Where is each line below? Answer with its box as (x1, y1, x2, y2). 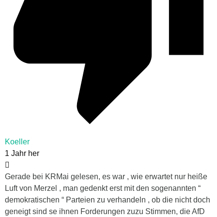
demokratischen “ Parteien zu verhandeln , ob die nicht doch (5, 196, 210, 204)
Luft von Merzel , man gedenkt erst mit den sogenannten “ (5, 184, 201, 193)
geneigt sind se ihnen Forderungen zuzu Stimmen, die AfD (5, 207, 205, 216)
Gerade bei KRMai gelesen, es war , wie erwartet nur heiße (5, 172, 207, 181)
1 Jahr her (5, 149, 39, 158)
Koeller (5, 138, 30, 146)
